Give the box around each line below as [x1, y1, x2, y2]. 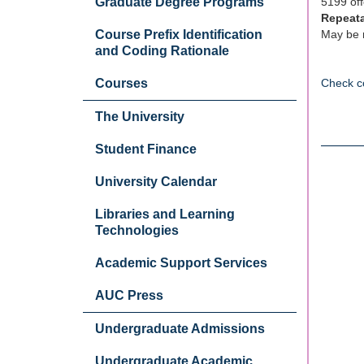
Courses [95, 76, 148, 90]
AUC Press [95, 288, 163, 302]
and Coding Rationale [95, 44, 229, 58]
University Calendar [95, 175, 217, 188]
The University [95, 110, 184, 123]
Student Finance [95, 142, 197, 156]
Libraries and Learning [95, 207, 235, 221]
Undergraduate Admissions [95, 322, 265, 336]
